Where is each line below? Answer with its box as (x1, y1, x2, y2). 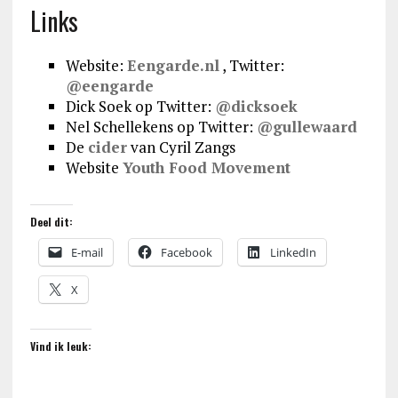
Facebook (160, 243, 212, 260)
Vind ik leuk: (29, 338, 92, 354)
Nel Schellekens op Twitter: (65, 115, 257, 137)
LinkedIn (269, 243, 316, 260)
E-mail (70, 243, 103, 260)
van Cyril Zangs (126, 136, 235, 157)
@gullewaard (256, 115, 357, 137)
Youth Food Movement (122, 156, 291, 178)
